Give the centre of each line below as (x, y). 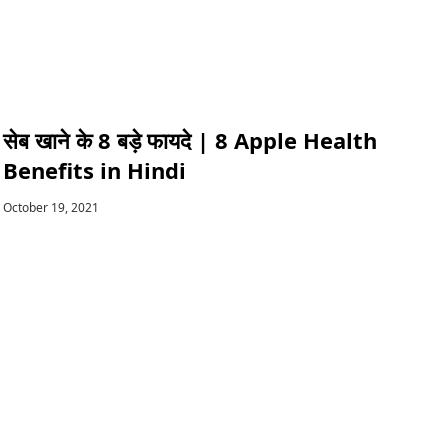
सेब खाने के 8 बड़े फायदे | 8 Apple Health (190, 140)
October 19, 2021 (51, 208)
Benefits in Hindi (94, 170)
